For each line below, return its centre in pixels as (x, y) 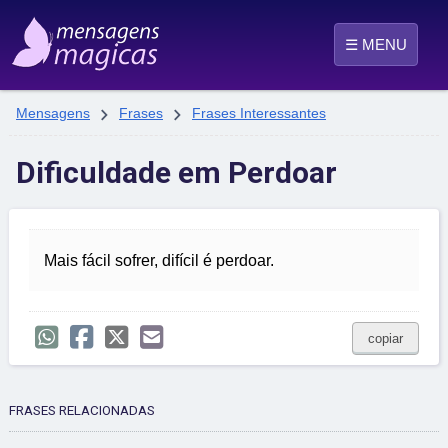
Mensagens (53, 113)
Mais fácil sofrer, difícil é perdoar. (159, 261)
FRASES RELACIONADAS (82, 411)
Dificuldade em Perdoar (176, 173)
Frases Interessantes (259, 113)
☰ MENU (376, 44)
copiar (385, 339)
